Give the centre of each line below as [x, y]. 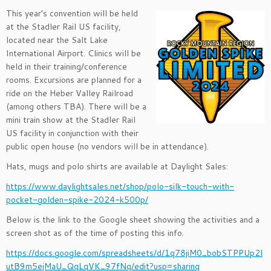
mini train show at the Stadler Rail [71, 119]
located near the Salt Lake [57, 40]
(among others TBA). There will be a [76, 106]
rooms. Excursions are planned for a [74, 80]
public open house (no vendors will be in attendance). [107, 146]
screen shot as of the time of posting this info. [95, 233]
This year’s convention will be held [72, 13]
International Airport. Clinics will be [73, 53]
